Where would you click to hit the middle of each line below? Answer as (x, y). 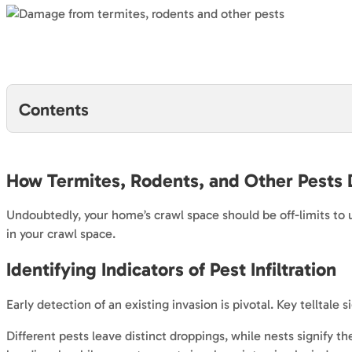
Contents (54, 110)
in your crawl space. (61, 234)
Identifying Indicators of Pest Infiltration (171, 270)
